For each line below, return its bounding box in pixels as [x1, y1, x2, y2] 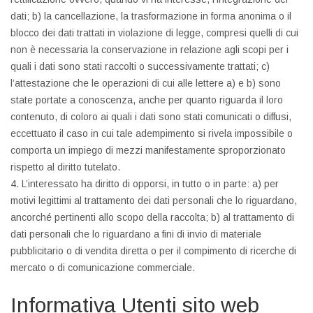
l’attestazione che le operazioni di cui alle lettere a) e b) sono [10, 78, 281, 89]
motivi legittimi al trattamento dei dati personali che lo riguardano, [10, 195, 297, 206]
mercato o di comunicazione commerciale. [10, 262, 195, 273]
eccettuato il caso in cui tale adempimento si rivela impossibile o [10, 128, 293, 139]
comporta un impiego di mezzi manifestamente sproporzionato [10, 145, 286, 156]
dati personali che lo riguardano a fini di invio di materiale [10, 228, 261, 240]
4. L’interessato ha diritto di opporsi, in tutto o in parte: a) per [10, 178, 279, 189]
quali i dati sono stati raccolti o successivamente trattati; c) [10, 61, 270, 72]
